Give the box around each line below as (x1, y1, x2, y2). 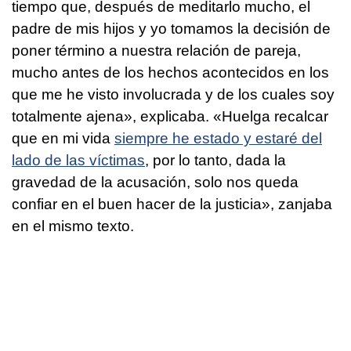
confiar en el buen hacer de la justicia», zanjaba (12, 195, 332, 212)
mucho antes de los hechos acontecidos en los (12, 63, 329, 81)
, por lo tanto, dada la (145, 151, 286, 168)
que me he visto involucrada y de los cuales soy (12, 85, 335, 103)
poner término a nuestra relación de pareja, (12, 42, 301, 59)
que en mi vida (12, 129, 114, 147)
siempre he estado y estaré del (114, 129, 322, 147)
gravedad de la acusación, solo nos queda (12, 173, 299, 190)
